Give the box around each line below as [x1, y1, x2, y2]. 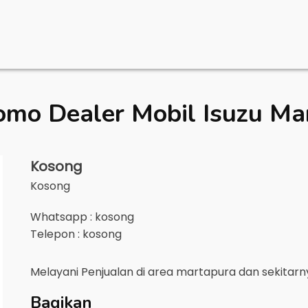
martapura [176, 264, 236, 280]
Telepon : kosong [30, 226, 122, 242]
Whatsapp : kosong [30, 209, 134, 225]
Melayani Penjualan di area [30, 264, 176, 280]
